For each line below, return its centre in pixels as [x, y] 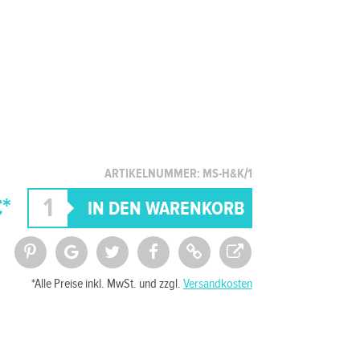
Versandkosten [217, 284]
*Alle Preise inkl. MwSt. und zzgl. [107, 284]
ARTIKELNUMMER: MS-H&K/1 [178, 174]
